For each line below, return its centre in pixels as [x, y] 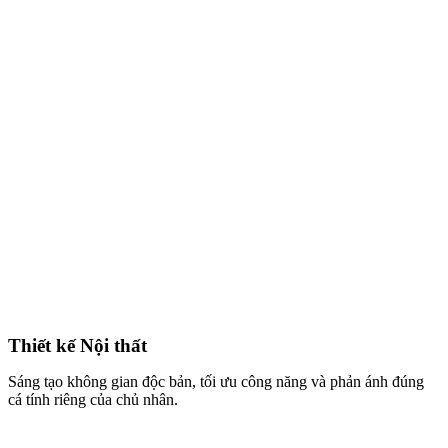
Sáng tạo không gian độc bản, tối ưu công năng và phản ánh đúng [216, 381]
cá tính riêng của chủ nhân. [93, 399]
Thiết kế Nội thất [80, 345]
